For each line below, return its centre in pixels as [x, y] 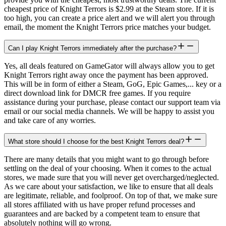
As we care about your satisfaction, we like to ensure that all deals [108, 187]
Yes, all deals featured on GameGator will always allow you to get [109, 66]
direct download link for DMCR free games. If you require [97, 93]
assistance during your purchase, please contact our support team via [112, 102]
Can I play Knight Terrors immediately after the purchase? [92, 48]
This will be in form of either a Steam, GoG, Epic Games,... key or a [113, 84]
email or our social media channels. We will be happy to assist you [109, 111]
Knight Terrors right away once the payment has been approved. [106, 75]
